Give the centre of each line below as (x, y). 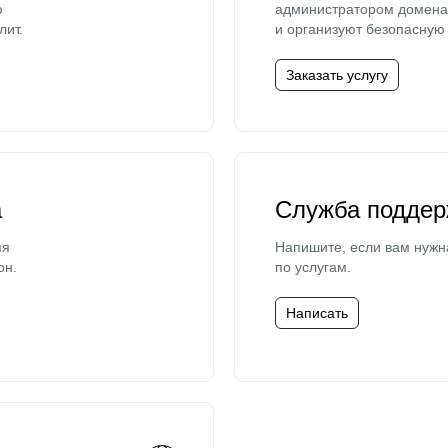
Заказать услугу (337, 75)
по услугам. (313, 267)
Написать (317, 313)
